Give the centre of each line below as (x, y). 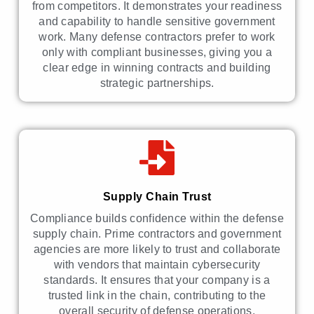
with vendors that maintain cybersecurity (157, 265)
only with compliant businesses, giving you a (157, 53)
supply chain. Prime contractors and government (157, 234)
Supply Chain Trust (157, 197)
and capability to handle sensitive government (157, 22)
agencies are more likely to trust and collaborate (157, 250)
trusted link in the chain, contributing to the (157, 296)
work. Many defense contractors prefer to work (157, 37)
